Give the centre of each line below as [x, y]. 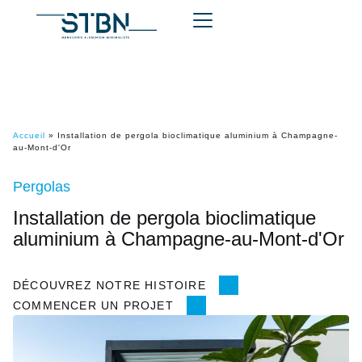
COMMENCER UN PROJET [93, 305]
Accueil [29, 135]
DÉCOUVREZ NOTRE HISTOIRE [109, 285]
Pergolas [42, 187]
